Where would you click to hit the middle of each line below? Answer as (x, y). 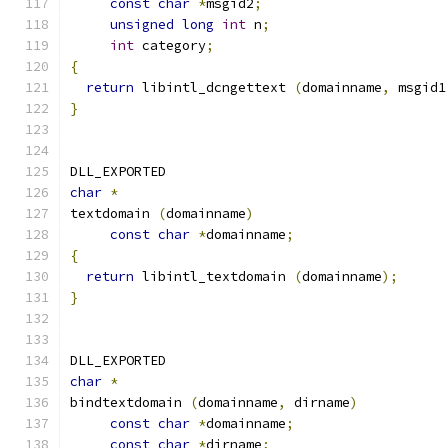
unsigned (142, 24)
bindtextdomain (130, 402)
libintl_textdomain (214, 276)
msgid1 (418, 87)
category (170, 45)
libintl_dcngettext (214, 87)
